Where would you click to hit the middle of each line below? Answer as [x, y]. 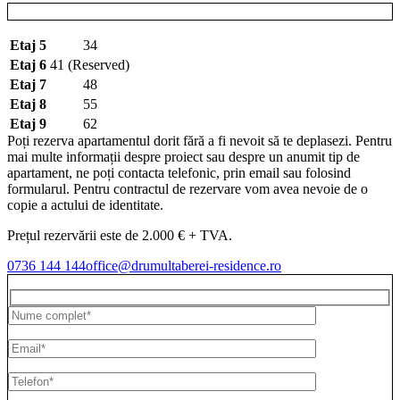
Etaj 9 [28, 123]
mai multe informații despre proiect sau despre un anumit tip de [183, 156]
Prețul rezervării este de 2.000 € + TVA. [120, 235]
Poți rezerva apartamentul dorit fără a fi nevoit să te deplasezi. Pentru [200, 140]
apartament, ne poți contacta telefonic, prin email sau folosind [179, 172]
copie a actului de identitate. [85, 204]
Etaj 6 [28, 64]
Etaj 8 [28, 104]
